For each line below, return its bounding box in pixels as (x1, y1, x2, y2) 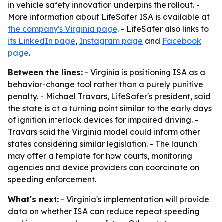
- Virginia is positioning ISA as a (83, 67, 205, 77)
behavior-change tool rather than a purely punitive (8, 79, 203, 89)
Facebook (162, 36, 201, 46)
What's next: (8, 194, 59, 204)
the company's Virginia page (8, 24, 117, 34)
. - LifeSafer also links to (117, 24, 209, 34)
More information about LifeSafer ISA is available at (8, 12, 210, 22)
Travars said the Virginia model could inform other (8, 127, 200, 137)
